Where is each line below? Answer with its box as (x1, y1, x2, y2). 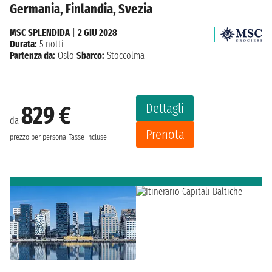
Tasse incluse (69, 132, 107, 142)
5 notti (37, 38, 64, 50)
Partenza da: (10, 50, 55, 62)
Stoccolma (104, 50, 144, 62)
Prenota (146, 126, 185, 143)
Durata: (10, 38, 37, 50)
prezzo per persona (10, 132, 66, 142)
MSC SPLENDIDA (10, 27, 70, 39)
